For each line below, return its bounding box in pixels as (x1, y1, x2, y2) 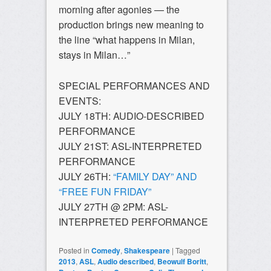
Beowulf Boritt (157, 256, 206, 267)
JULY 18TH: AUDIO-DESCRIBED (58, 109, 204, 123)
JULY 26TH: (58, 169, 113, 184)
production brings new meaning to (58, 18, 204, 32)
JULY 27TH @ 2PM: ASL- (58, 200, 168, 214)
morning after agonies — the (58, 2, 180, 17)
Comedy (91, 245, 120, 256)
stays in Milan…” (58, 48, 130, 62)
